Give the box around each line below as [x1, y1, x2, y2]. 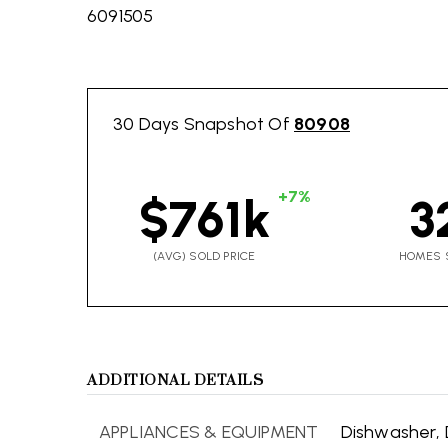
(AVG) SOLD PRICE [153, 249, 256, 263]
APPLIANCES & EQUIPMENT [99, 421, 319, 443]
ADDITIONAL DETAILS [87, 371, 263, 390]
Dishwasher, [340, 421, 440, 443]
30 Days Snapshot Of [113, 113, 294, 135]
